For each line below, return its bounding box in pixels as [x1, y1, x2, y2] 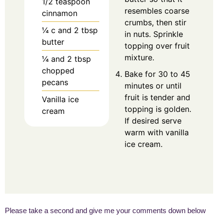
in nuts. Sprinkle [125, 29, 183, 39]
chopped [42, 66, 74, 76]
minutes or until [125, 81, 182, 91]
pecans [42, 77, 68, 88]
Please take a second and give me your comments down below [5, 206, 206, 215]
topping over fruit [125, 41, 190, 51]
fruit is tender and [125, 92, 190, 103]
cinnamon [42, 8, 77, 18]
